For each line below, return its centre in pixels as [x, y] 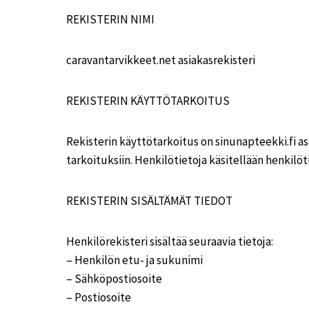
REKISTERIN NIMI [110, 19]
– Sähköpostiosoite [114, 279]
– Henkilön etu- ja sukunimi [134, 260]
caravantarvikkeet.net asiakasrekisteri [161, 60]
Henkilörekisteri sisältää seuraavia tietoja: [170, 241]
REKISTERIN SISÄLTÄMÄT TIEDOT [149, 201]
